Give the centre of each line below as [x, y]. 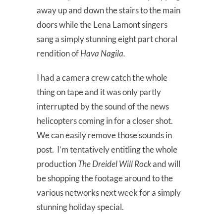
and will [166, 164]
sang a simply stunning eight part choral [107, 39]
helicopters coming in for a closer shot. [106, 120]
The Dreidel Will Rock [115, 164]
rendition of [58, 53]
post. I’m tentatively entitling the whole [107, 149]
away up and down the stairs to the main [109, 10]
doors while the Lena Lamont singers [102, 24]
